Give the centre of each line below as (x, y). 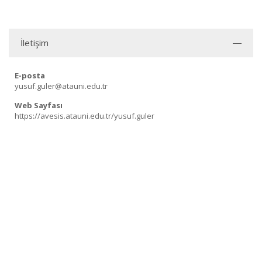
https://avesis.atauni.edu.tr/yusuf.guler (85, 116)
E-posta (30, 75)
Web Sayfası (39, 105)
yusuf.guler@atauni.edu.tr (61, 86)
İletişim (35, 43)
